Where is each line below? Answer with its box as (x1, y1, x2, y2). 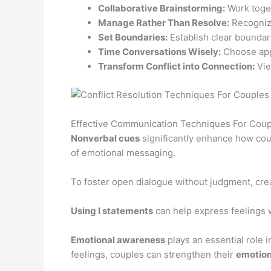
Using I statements (71, 205, 153, 217)
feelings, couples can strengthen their (71, 249, 236, 261)
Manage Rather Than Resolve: (98, 16, 229, 28)
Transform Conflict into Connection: (98, 60, 255, 72)
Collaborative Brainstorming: (98, 2, 225, 14)
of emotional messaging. (71, 147, 175, 159)
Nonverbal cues (71, 132, 140, 145)
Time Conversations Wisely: (98, 45, 221, 57)
